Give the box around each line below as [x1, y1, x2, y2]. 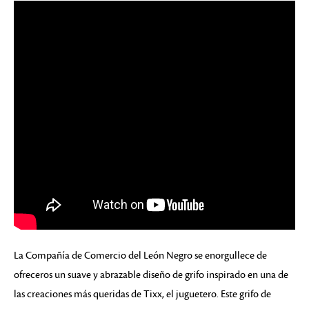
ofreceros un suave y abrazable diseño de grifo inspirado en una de [14, 269, 288, 281]
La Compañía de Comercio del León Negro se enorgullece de [14, 250, 267, 261]
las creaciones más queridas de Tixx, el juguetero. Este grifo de [14, 288, 271, 300]
